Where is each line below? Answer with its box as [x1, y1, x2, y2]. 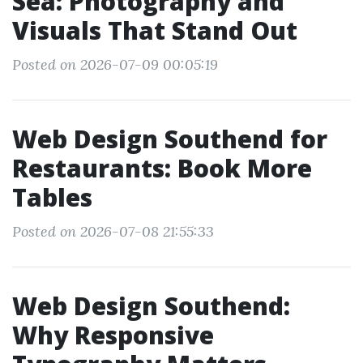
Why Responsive [12, 318, 214, 352]
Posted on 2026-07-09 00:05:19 [12, 55, 218, 74]
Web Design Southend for [12, 122, 327, 156]
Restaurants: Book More [12, 152, 312, 185]
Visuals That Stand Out [12, 14, 297, 47]
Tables [12, 181, 92, 214]
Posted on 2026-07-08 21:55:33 [12, 222, 214, 241]
